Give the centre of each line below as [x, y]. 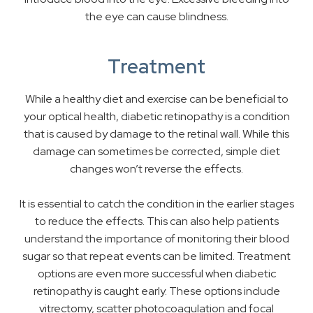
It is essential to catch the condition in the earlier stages [156, 204]
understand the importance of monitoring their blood [156, 239]
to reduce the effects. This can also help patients [156, 221]
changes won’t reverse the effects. [156, 169]
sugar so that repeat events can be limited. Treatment [156, 256]
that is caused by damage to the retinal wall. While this [156, 134]
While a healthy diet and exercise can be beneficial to [156, 99]
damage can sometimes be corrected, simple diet [156, 152]
